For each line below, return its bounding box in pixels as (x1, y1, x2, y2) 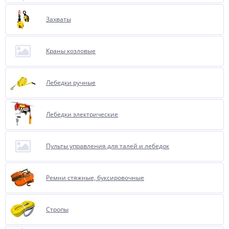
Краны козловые (46, 47, 96, 55)
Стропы (46, 205, 68, 214)
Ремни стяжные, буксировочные (46, 173, 144, 182)
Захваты (46, 15, 71, 24)
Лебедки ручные (46, 78, 96, 87)
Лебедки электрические (46, 110, 118, 119)
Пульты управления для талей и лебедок (46, 142, 169, 150)
